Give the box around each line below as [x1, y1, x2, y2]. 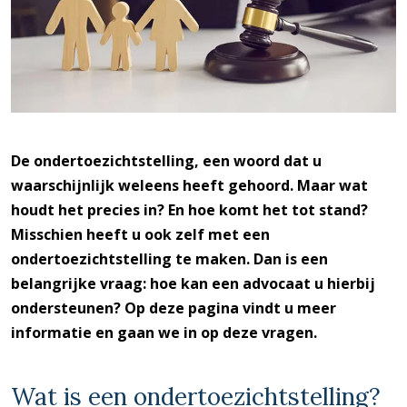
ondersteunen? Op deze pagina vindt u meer [11, 297, 337, 318]
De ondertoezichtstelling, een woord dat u [11, 150, 323, 171]
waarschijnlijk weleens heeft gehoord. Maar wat [11, 174, 369, 195]
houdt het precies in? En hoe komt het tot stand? [11, 199, 369, 220]
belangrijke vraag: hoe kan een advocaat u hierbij [11, 273, 376, 293]
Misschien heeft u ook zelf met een [11, 223, 271, 244]
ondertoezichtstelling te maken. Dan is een [11, 248, 329, 269]
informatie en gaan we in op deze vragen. [11, 322, 318, 342]
